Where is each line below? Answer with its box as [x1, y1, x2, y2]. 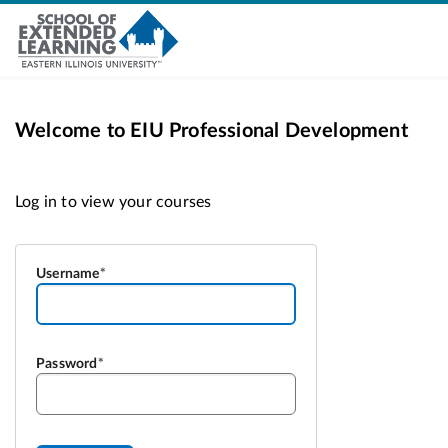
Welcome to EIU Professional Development [15, 121, 408, 141]
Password [36, 357, 98, 371]
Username [36, 267, 100, 281]
